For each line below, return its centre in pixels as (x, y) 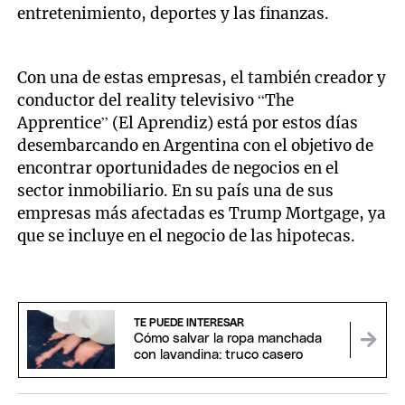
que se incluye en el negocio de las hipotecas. (187, 235)
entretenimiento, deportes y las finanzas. (174, 13)
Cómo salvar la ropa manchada (227, 338)
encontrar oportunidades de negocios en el (179, 168)
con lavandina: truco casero (218, 354)
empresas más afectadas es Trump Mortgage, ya (202, 213)
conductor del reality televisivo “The (156, 100)
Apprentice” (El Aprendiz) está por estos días (188, 122)
